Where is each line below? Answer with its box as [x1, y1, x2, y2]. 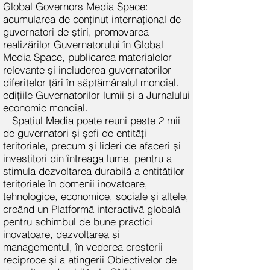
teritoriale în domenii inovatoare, [3, 177, 148, 190]
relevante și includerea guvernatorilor [3, 63, 171, 76]
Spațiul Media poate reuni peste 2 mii [12, 114, 180, 127]
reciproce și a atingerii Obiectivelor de [3, 253, 177, 266]
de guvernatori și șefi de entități [3, 127, 146, 139]
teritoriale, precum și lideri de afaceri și [3, 139, 181, 152]
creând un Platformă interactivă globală [3, 202, 180, 215]
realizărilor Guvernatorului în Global [3, 38, 163, 51]
